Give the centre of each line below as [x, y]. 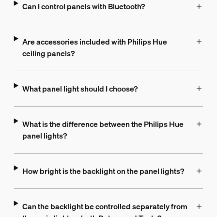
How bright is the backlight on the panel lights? [103, 171]
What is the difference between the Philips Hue [103, 124]
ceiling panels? [48, 54]
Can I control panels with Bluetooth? [83, 7]
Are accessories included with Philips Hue [94, 42]
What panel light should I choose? [80, 89]
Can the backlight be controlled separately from [105, 207]
